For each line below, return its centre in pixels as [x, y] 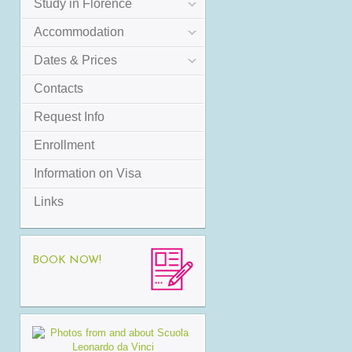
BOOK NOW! [67, 261]
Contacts [59, 89]
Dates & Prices [75, 60]
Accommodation [79, 32]
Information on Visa [88, 174]
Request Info [69, 117]
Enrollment [64, 145]
